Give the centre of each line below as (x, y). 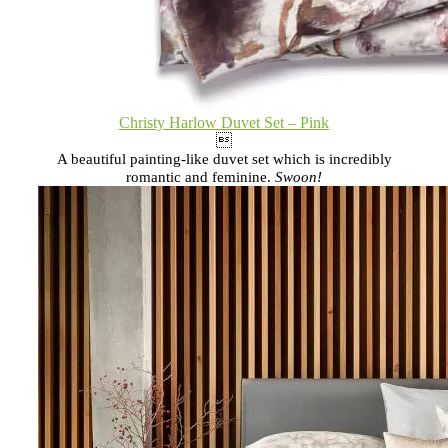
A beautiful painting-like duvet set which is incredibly (224, 158)
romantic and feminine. (200, 176)
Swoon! (298, 176)
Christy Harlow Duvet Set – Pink (224, 122)
